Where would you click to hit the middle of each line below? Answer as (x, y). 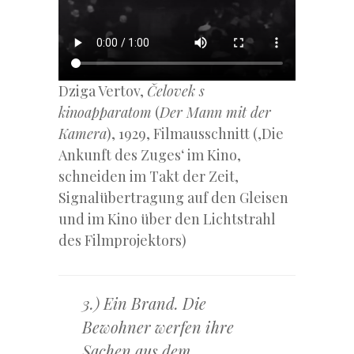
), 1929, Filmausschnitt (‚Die (195, 134)
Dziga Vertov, (103, 91)
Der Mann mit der (215, 113)
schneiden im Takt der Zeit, (149, 177)
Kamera (83, 134)
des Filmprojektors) (122, 241)
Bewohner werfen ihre (158, 327)
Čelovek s (176, 91)
